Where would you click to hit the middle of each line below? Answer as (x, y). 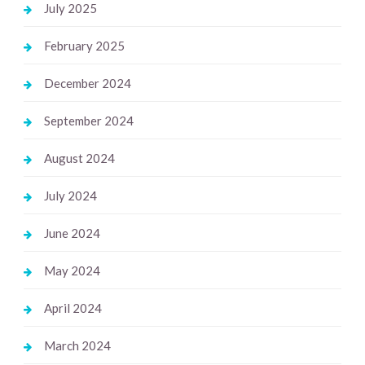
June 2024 (72, 233)
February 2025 (84, 46)
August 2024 (79, 158)
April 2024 (73, 308)
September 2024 (88, 121)
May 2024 (72, 271)
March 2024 (77, 346)
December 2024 (87, 84)
